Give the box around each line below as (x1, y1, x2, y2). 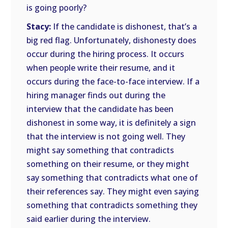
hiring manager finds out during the (26, 90, 166, 101)
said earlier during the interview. (26, 213, 151, 224)
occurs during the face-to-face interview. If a (26, 76, 200, 87)
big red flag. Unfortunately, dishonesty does (26, 35, 197, 46)
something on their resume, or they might (26, 158, 190, 169)
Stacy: (26, 21, 51, 32)
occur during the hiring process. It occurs (26, 48, 185, 60)
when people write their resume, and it (26, 62, 176, 73)
